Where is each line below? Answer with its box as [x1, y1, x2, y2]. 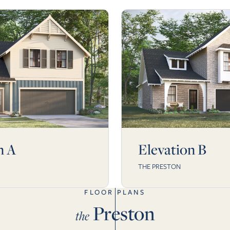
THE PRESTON [138, 161, 181, 172]
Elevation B [138, 140, 206, 159]
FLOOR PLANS [84, 187, 146, 198]
